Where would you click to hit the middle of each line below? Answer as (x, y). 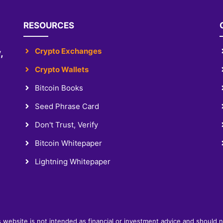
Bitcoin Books (59, 88)
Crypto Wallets (61, 69)
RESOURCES (49, 25)
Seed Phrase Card (67, 106)
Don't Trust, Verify (66, 124)
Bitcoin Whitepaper (68, 143)
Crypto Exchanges (68, 51)
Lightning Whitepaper (72, 161)
